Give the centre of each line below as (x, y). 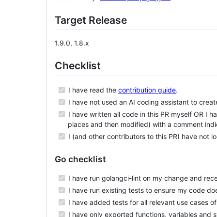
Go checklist (80, 159)
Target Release (91, 20)
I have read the (92, 90)
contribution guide (147, 90)
